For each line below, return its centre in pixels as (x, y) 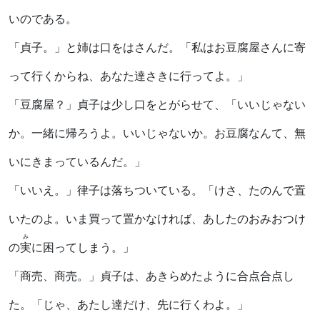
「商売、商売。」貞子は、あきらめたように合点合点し (151, 276)
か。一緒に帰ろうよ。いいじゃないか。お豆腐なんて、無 (157, 133)
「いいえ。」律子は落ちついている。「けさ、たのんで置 (157, 190)
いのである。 (43, 19)
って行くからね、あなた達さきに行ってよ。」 (129, 76)
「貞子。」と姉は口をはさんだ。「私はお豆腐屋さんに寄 (157, 47)
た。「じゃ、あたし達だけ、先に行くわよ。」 (129, 304)
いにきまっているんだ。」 (77, 161)
